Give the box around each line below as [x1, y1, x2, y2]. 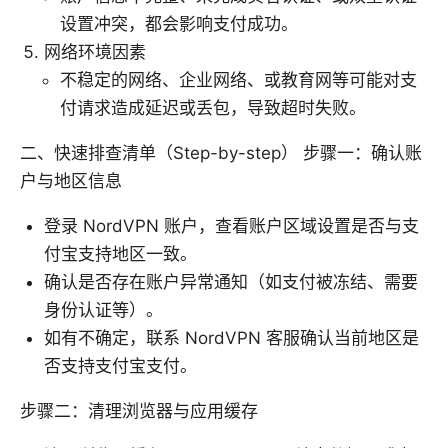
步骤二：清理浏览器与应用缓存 [20, 400, 258, 421]
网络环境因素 [44, 41, 146, 62]
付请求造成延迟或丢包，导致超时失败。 [60, 97, 366, 118]
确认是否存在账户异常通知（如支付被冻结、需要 [44, 271, 418, 292]
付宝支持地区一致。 [44, 243, 197, 264]
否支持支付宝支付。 [44, 355, 197, 376]
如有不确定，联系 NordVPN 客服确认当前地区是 [44, 327, 419, 348]
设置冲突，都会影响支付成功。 [60, 13, 298, 34]
